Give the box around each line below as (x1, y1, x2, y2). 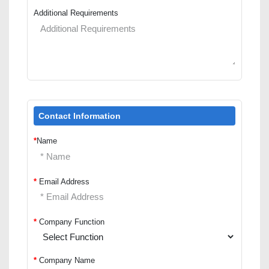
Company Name (37, 256, 95, 265)
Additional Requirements (34, 8, 118, 18)
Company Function (39, 217, 104, 226)
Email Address (37, 177, 89, 186)
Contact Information (38, 111, 121, 121)
